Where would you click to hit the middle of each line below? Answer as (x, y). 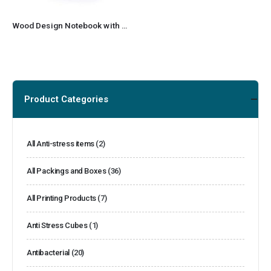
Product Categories (66, 99)
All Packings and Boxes (67, 171)
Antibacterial (48, 252)
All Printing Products (61, 198)
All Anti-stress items (60, 143)
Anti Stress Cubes (57, 225)
